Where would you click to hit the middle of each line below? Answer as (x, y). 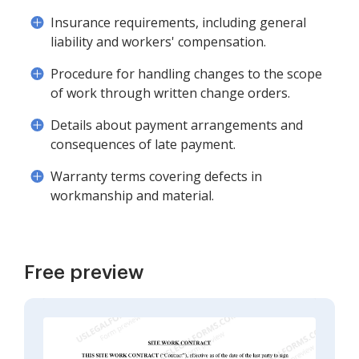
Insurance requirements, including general (178, 22)
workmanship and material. (132, 196)
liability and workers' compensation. (158, 42)
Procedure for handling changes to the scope (186, 74)
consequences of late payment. (143, 144)
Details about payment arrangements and (177, 125)
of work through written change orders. (170, 93)
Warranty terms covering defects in (156, 176)
